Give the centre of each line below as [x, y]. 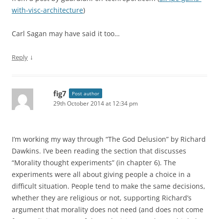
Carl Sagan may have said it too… [66, 33]
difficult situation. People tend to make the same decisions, [109, 186]
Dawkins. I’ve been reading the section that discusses [99, 151]
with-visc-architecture [47, 10]
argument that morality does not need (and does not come [108, 209]
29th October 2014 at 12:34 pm [96, 103]
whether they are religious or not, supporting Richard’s [102, 198]
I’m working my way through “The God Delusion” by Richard [109, 139]
